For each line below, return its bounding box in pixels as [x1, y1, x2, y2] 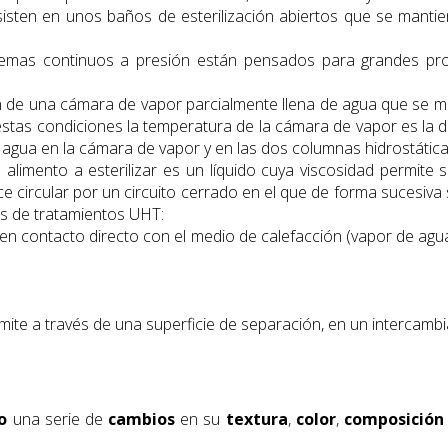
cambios [108, 407, 176, 430]
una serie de [7, 407, 109, 430]
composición [343, 407, 444, 430]
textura [225, 407, 288, 430]
